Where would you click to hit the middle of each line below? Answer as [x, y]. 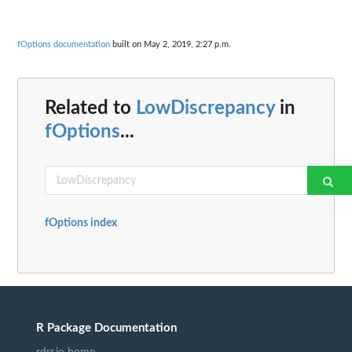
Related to [90, 109]
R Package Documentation [106, 328]
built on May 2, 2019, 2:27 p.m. [170, 44]
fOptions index [81, 224]
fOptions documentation [64, 44]
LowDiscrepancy [205, 109]
